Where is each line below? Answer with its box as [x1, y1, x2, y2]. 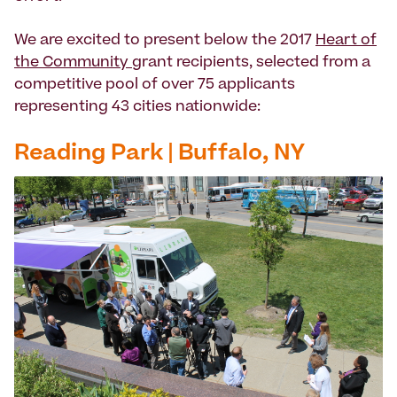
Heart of [315, 34, 377, 49]
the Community [14, 56, 132, 71]
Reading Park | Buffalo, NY [14, 144, 305, 166]
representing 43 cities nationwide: [14, 100, 261, 115]
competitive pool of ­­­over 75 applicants [14, 78, 295, 93]
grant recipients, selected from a [132, 56, 370, 71]
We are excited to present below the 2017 [14, 34, 315, 49]
